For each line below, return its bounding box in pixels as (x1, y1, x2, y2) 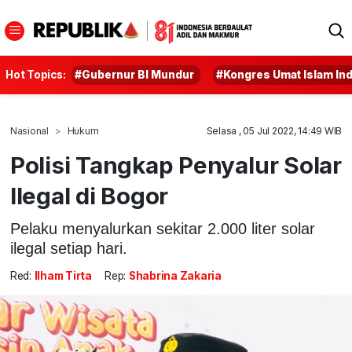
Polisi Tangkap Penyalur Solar (9, 151, 342, 179)
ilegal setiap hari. (9, 239, 127, 257)
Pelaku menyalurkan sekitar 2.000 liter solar (9, 219, 315, 237)
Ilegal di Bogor (9, 181, 169, 210)
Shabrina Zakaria (128, 269, 222, 283)
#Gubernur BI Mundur (75, 68, 195, 81)
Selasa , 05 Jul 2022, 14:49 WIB (206, 125, 343, 137)
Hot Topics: (5, 68, 66, 81)
